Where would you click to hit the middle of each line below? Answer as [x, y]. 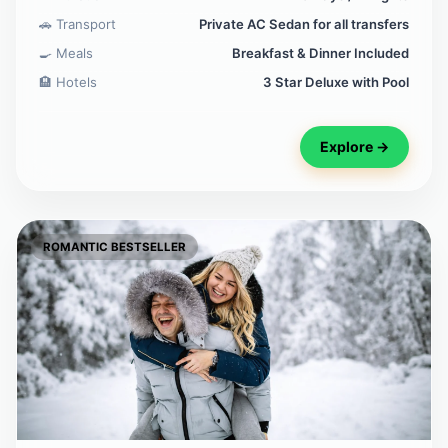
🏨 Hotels [68, 82]
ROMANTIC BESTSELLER [114, 247]
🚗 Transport [77, 24]
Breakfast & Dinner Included [320, 53]
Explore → [354, 147]
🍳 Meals [66, 53]
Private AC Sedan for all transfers [304, 24]
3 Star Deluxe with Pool [336, 82]
